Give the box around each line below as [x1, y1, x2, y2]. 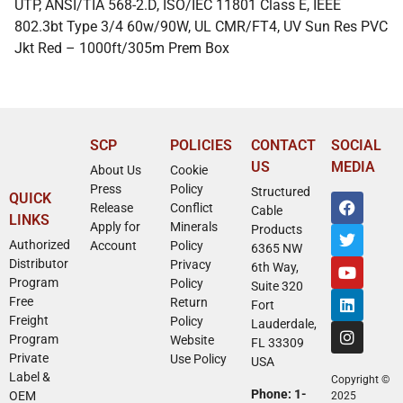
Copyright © [331, 372, 390, 386]
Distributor [9, 255, 68, 271]
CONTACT [250, 136, 316, 154]
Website [170, 332, 215, 347]
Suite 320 [250, 278, 303, 293]
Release [89, 200, 133, 215]
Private [9, 350, 49, 365]
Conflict [170, 200, 214, 215]
